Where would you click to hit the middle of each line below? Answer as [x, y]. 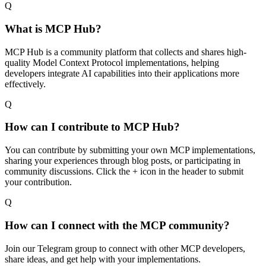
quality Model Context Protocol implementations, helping [112, 62]
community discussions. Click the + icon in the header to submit [124, 172]
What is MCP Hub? [53, 29]
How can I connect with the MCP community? [117, 225]
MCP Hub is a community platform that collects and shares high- [126, 52]
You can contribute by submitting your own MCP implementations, [130, 150]
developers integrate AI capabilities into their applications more [122, 73]
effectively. [25, 84]
